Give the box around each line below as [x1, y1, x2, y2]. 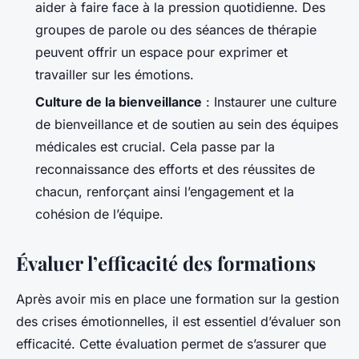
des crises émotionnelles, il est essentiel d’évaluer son [16, 313, 341, 329]
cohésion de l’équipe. [35, 205, 163, 222]
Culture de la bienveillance [35, 93, 202, 110]
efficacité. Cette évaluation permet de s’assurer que [16, 335, 326, 352]
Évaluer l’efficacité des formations [16, 249, 316, 276]
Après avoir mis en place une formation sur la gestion [16, 290, 339, 307]
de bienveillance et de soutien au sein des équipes [35, 115, 338, 132]
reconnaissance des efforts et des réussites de [35, 160, 315, 177]
